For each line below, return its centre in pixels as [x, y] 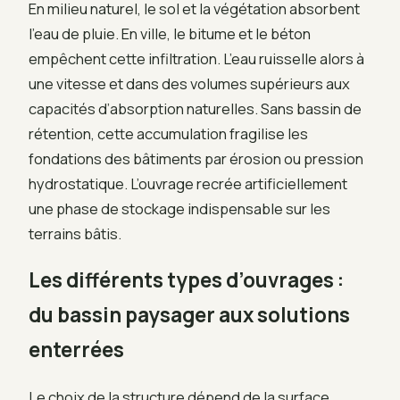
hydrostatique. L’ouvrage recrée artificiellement [188, 183]
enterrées [76, 350]
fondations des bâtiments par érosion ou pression [196, 158]
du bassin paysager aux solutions [189, 315]
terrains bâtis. [75, 233]
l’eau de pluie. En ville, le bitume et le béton [170, 33]
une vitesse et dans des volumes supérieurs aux [189, 83]
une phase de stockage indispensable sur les [179, 208]
